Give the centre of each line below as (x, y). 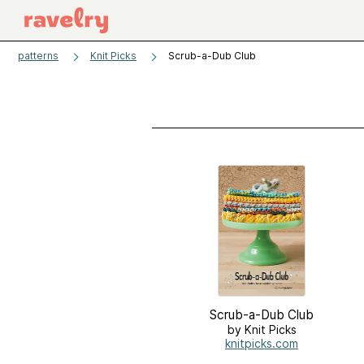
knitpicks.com (262, 343)
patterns (38, 56)
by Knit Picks (262, 329)
